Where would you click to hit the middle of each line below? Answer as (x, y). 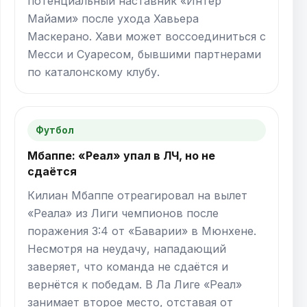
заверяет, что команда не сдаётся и (128, 266)
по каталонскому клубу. (94, 72)
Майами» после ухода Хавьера (113, 18)
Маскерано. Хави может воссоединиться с (147, 36)
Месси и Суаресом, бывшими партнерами (144, 54)
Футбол (55, 130)
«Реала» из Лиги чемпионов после (123, 213)
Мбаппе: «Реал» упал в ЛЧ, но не (121, 155)
